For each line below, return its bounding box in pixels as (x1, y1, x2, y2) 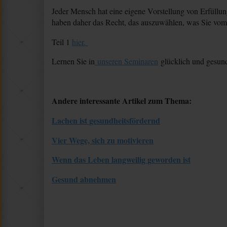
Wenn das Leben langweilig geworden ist (52, 154, 191, 166)
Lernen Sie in (52, 56, 95, 67)
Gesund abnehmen (52, 173, 116, 185)
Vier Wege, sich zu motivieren (52, 134, 154, 146)
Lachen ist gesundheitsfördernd (52, 114, 160, 126)
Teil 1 (52, 36, 72, 47)
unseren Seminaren (95, 56, 158, 67)
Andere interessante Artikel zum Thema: (52, 94, 192, 106)
